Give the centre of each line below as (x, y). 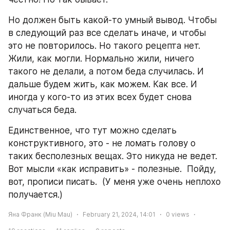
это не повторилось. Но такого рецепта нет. (104, 46)
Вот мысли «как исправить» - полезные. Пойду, (112, 169)
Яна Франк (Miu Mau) (40, 214)
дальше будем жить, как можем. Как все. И (103, 84)
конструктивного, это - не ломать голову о (102, 143)
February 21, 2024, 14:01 (119, 214)
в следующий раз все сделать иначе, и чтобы (107, 33)
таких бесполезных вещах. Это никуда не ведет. (113, 156)
